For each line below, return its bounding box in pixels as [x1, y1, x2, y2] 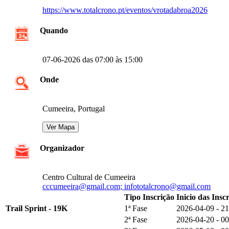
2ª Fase [124, 215, 147, 224]
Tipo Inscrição [124, 192, 174, 201]
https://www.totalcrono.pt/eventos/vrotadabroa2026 [42, 6, 208, 15]
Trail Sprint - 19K [6, 203, 67, 213]
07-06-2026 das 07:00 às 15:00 [42, 55, 143, 64]
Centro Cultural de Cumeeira [42, 172, 135, 181]
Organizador [40, 143, 84, 152]
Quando [40, 26, 68, 35]
